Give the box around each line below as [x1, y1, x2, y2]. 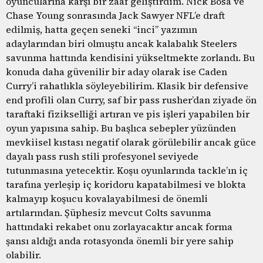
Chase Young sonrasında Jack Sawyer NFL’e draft [6, 8, 225, 22]
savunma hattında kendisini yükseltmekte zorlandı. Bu [6, 50, 255, 64]
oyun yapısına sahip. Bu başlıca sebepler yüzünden [6, 121, 236, 134]
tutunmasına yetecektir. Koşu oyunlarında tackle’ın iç [6, 163, 248, 177]
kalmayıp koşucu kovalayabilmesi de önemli [6, 191, 208, 205]
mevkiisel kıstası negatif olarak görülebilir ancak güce [6, 135, 256, 149]
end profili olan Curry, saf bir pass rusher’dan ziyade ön [6, 93, 257, 106]
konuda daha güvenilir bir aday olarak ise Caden [6, 65, 227, 78]
